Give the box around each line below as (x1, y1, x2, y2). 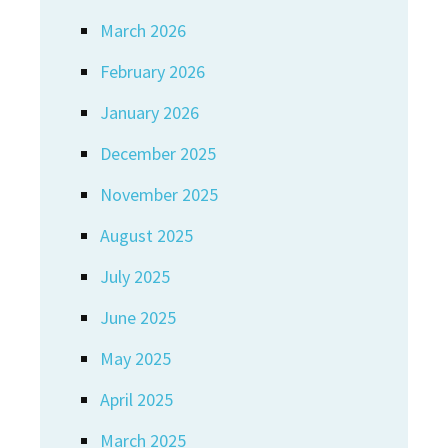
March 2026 (100, 19, 186, 43)
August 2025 (100, 224, 193, 248)
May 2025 (100, 347, 171, 371)
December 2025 (100, 142, 216, 166)
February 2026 (100, 60, 205, 84)
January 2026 (100, 101, 199, 125)
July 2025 (100, 265, 170, 289)
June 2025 (100, 306, 176, 330)
